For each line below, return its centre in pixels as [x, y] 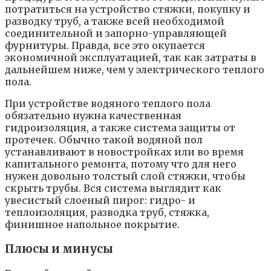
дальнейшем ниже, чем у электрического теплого [135, 70]
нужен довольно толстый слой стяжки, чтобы [125, 176]
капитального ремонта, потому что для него [121, 164]
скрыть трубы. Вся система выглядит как [113, 188]
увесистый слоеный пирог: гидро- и [100, 201]
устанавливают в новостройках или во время [124, 152]
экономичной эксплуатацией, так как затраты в [131, 58]
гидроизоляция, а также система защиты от [120, 128]
